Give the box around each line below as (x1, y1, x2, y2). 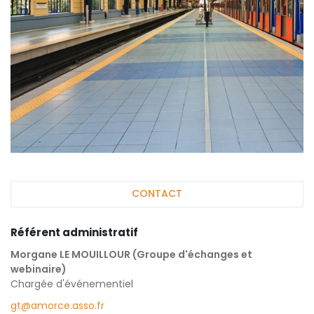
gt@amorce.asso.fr (11, 298, 104, 313)
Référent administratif (11, 224, 138, 240)
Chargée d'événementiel (11, 276, 133, 291)
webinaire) (11, 261, 67, 276)
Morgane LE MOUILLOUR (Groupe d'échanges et (11, 247, 252, 261)
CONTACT (132, 186, 182, 201)
